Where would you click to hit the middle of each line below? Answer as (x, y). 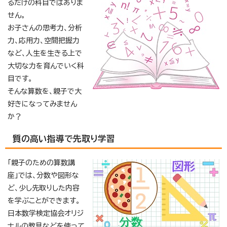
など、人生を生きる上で (45, 53)
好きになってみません (42, 104)
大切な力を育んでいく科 (46, 66)
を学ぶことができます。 (44, 200)
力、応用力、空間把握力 (44, 40)
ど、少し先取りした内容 (44, 188)
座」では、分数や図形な (43, 175)
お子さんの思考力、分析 (45, 28)
